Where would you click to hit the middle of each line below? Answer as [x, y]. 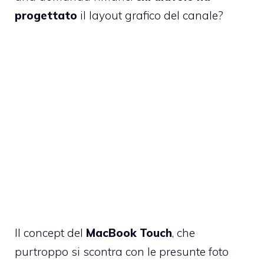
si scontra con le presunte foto [150, 252]
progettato [46, 16]
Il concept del [50, 233]
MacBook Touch [129, 233]
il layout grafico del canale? [150, 16]
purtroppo [43, 252]
